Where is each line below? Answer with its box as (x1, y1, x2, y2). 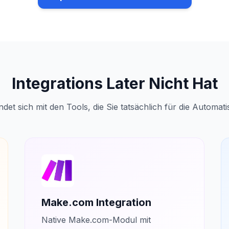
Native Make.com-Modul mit (41, 215, 151, 225)
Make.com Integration (41, 196, 151, 209)
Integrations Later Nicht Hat (11, 74, 218, 93)
